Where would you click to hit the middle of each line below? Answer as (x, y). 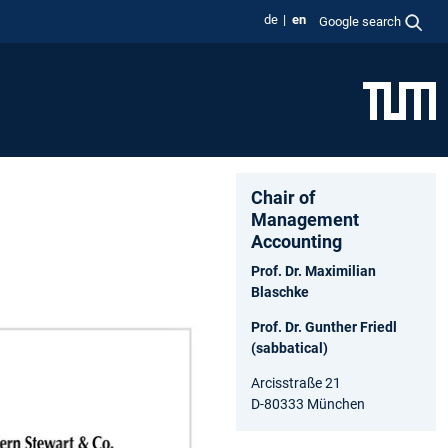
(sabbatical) (289, 347)
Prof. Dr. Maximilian (313, 270)
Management (305, 219)
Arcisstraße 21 (296, 382)
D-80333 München (308, 403)
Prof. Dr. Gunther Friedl (324, 326)
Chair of (283, 197)
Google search (360, 21)
